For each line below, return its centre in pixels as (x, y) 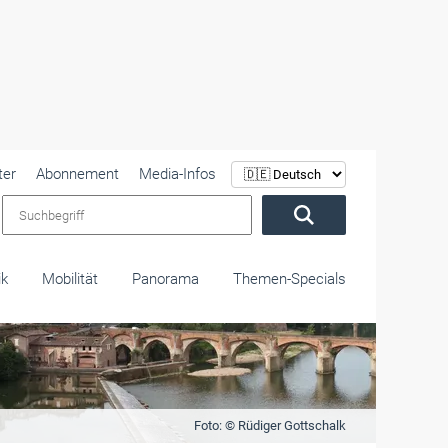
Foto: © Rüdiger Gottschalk (269, 425)
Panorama (165, 279)
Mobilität (70, 279)
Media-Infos (177, 174)
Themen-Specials (289, 279)
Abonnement (77, 174)
